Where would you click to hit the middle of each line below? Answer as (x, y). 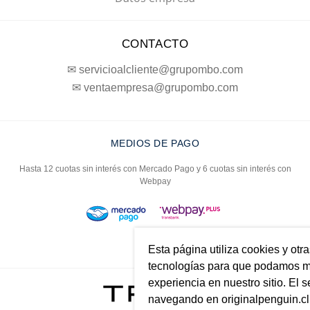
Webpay (155, 182)
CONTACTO (155, 44)
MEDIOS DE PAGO (155, 144)
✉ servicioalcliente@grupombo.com (155, 70)
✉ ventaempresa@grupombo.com (155, 88)
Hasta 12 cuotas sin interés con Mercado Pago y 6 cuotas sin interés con (155, 169)
